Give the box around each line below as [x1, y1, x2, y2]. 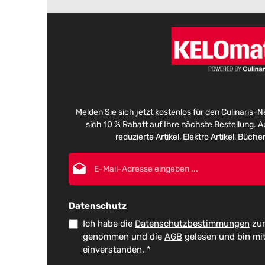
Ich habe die [83, 218, 135, 229]
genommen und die [83, 231, 164, 242]
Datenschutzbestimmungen [135, 218, 250, 229]
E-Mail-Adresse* [196, 153, 258, 163]
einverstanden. [83, 244, 147, 255]
